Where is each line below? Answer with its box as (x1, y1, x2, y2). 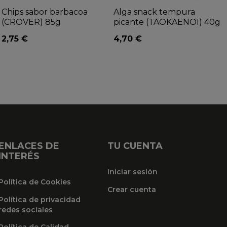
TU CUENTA (107, 140, 163, 152)
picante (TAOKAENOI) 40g (113, 17, 220, 27)
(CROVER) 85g (2, 17, 61, 27)
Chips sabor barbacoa (2, 7, 88, 17)
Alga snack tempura (113, 7, 195, 17)
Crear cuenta (107, 184, 157, 194)
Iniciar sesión (107, 167, 158, 177)
